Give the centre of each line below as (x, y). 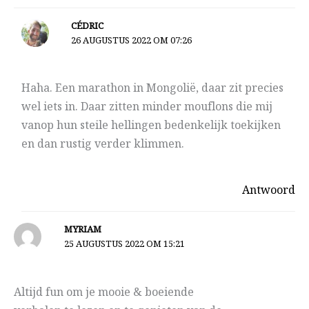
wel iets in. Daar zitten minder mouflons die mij (147, 108)
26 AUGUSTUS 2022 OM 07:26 (132, 41)
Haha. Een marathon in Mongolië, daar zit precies (152, 89)
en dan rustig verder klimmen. (102, 145)
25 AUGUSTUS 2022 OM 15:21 (124, 245)
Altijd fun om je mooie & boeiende (104, 292)
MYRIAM (82, 230)
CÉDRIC (88, 27)
